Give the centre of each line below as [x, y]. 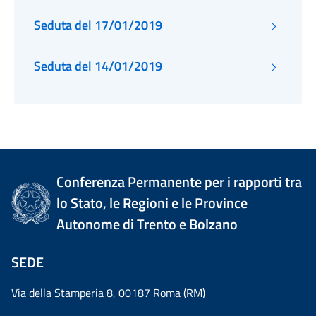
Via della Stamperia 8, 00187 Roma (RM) [108, 293]
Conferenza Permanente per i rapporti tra [180, 182]
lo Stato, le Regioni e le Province [152, 203]
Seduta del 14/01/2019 [98, 66]
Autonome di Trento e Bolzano [147, 224]
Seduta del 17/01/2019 [98, 25]
